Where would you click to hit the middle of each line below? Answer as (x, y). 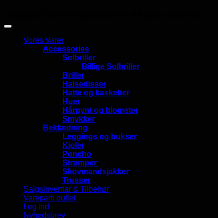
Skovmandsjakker (96, 171)
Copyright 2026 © (37, 15)
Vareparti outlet (49, 198)
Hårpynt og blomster (100, 110)
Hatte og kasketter (96, 92)
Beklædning (65, 127)
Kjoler (73, 145)
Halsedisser (84, 84)
